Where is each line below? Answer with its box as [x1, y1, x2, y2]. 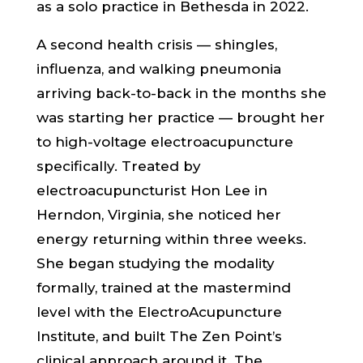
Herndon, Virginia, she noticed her [36, 207, 281, 223]
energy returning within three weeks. [36, 231, 306, 247]
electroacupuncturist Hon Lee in [36, 182, 267, 199]
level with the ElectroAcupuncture [36, 304, 282, 320]
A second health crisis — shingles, [36, 36, 277, 53]
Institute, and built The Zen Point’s [36, 328, 282, 344]
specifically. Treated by [36, 158, 201, 174]
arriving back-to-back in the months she [36, 85, 327, 101]
